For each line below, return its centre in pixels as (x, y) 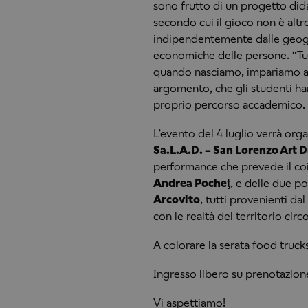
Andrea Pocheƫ (191, 183)
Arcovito (176, 199)
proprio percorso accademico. (229, 104)
